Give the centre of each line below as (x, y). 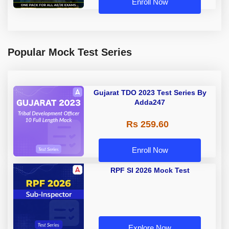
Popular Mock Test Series (70, 52)
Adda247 (150, 102)
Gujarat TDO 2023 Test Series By (150, 93)
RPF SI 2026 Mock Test (150, 170)
